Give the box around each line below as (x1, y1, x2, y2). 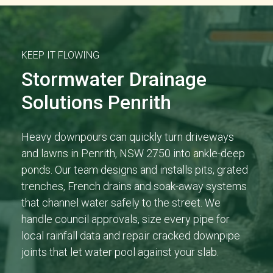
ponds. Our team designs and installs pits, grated (21, 163, 248, 176)
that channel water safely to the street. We (21, 196, 221, 209)
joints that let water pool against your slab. (21, 246, 219, 258)
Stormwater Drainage (21, 68, 207, 91)
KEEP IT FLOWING (21, 49, 99, 61)
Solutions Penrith (21, 91, 171, 114)
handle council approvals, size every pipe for (21, 213, 230, 225)
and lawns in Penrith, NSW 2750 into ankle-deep (21, 147, 245, 160)
